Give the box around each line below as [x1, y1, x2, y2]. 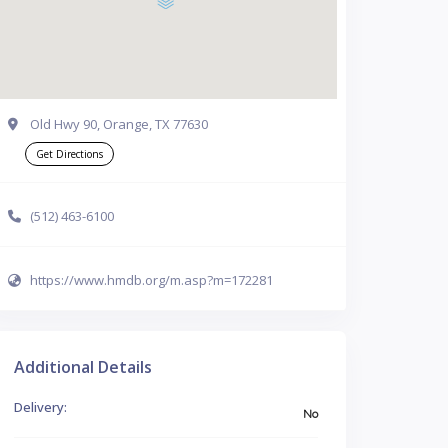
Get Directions [36, 147, 103, 161]
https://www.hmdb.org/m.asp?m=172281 [30, 270, 273, 289]
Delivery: [14, 398, 67, 416]
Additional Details [14, 356, 152, 378]
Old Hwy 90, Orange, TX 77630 [30, 115, 208, 133]
